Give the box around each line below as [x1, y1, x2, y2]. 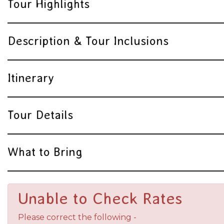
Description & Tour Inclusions [7, 33, 168, 47]
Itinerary [7, 70, 54, 84]
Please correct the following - [18, 212, 136, 222]
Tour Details [7, 107, 73, 121]
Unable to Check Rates [18, 189, 182, 207]
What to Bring [7, 144, 82, 158]
